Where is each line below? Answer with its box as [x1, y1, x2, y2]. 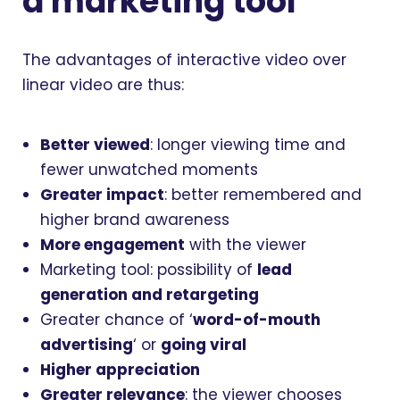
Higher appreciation [40, 358, 200, 380]
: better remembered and [164, 183, 362, 205]
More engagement [40, 233, 185, 255]
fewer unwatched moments [40, 158, 258, 180]
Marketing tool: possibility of [40, 258, 257, 280]
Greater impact [40, 183, 164, 205]
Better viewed [40, 133, 150, 155]
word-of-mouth [193, 308, 321, 330]
